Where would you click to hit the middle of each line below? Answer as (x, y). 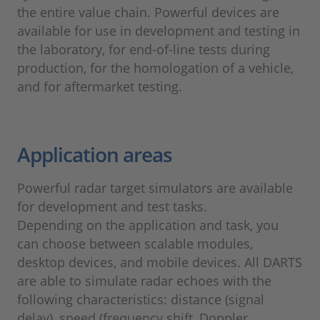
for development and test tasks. (114, 207)
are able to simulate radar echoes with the (144, 281)
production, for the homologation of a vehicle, (155, 68)
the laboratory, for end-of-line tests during (144, 50)
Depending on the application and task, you (148, 225)
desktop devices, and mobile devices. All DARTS (160, 262)
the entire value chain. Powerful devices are (148, 12)
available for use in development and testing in (159, 31)
